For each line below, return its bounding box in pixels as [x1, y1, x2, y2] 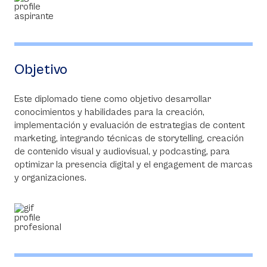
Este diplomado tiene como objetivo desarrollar [14, 94, 211, 104]
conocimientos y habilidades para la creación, [14, 107, 204, 117]
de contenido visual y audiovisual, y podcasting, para [14, 146, 230, 157]
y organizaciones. [14, 172, 91, 183]
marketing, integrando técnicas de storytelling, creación [14, 133, 244, 144]
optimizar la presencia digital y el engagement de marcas [14, 159, 253, 170]
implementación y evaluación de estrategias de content [14, 120, 245, 131]
